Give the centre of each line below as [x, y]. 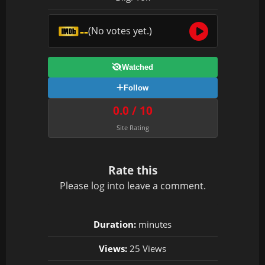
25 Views [147, 248]
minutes [154, 224]
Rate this [132, 170]
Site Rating [132, 127]
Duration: [115, 224]
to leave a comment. [160, 186]
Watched [138, 67]
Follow [136, 88]
